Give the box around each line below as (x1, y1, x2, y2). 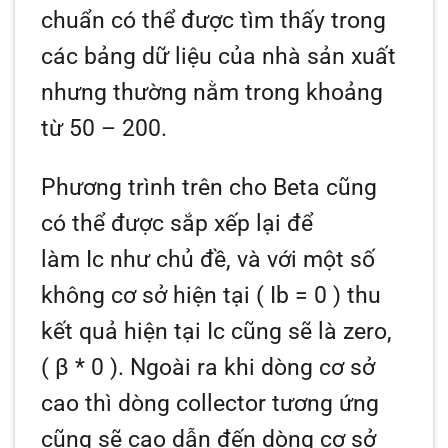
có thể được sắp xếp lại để (41, 209, 314, 237)
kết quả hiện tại (41, 317, 208, 345)
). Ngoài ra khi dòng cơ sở (104, 353, 376, 381)
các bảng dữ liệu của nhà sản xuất (41, 42, 397, 70)
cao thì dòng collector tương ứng (41, 389, 380, 417)
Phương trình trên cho (41, 173, 274, 201)
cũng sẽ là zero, (225, 317, 393, 345)
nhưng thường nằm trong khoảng (41, 78, 384, 106)
